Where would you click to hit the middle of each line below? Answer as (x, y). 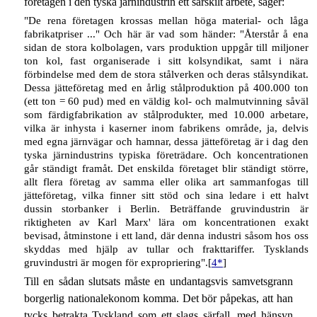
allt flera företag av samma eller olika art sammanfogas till (166, 181)
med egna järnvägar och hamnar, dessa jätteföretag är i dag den (166, 141)
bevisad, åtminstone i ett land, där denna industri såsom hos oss (166, 235)
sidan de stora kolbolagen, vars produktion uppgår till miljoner (166, 47)
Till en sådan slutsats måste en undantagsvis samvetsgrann (158, 282)
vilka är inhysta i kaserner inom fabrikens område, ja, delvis (166, 128)
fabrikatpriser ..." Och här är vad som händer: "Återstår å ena (166, 34)
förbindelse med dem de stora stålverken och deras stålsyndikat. (166, 74)
